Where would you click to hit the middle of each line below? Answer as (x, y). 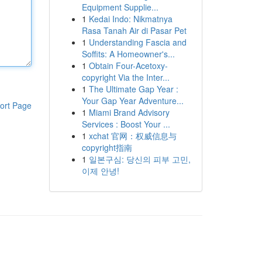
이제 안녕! (100, 171)
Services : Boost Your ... (126, 124)
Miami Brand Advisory (129, 112)
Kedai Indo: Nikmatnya (130, 19)
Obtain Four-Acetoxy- (128, 65)
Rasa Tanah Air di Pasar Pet (134, 30)
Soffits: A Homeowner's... (128, 54)
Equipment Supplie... (120, 7)
